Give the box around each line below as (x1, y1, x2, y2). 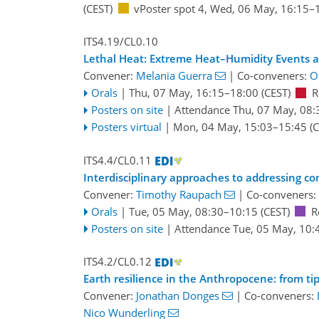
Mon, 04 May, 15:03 (172, 120, 273, 135)
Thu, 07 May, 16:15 (128, 85, 224, 100)
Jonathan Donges (136, 288, 219, 303)
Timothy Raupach (136, 187, 221, 202)
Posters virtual (90, 120, 162, 135)
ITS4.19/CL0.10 (83, 34, 158, 49)
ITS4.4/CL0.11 (83, 152, 152, 167)
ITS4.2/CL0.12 (83, 254, 152, 269)
